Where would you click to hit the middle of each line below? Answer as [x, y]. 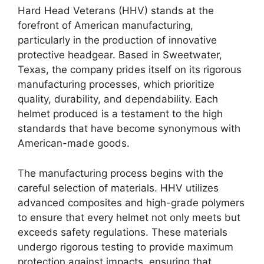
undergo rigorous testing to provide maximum [126, 247]
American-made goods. [74, 143]
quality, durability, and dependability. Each [118, 99]
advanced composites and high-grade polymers [131, 202]
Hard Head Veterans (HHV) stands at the [116, 11]
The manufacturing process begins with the [121, 173]
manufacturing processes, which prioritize [116, 85]
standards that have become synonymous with [129, 129]
